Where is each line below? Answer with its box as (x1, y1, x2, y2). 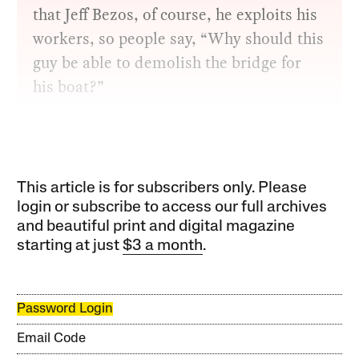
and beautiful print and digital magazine (17, 218, 296, 235)
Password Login (17, 301, 114, 316)
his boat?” (33, 75, 105, 98)
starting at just (17, 237, 123, 254)
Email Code (17, 331, 87, 345)
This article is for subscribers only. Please (17, 179, 308, 196)
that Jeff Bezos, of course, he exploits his (33, 2, 318, 26)
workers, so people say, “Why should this (33, 26, 325, 50)
